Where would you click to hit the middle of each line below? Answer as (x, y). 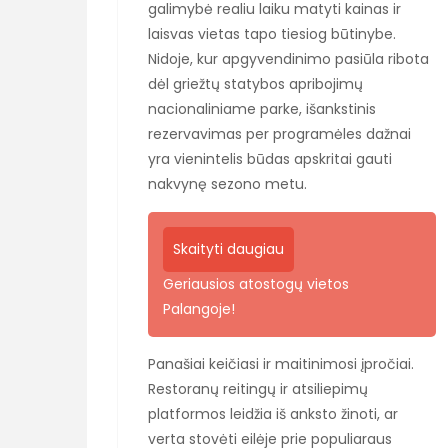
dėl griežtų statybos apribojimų (255, 83)
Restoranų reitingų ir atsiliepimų (258, 388)
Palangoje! (199, 308)
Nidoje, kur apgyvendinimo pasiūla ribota (288, 58)
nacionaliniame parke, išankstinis (262, 108)
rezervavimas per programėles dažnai (279, 133)
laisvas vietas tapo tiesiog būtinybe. (272, 33)
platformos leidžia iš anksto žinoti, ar (273, 413)
